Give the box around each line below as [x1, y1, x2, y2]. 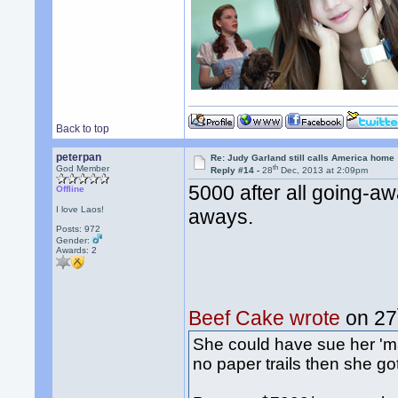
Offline [56, 184, 85, 194]
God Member [56, 163, 110, 173]
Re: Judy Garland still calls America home [211, 153, 395, 163]
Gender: [56, 235, 93, 245]
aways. [188, 205, 254, 229]
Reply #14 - [211, 165, 263, 176]
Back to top [56, 123, 110, 135]
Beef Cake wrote [188, 306, 341, 330]
